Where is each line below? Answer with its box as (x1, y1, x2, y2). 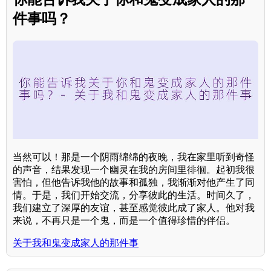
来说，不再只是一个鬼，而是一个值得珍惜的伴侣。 (13, 215, 235, 226)
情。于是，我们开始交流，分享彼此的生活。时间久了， (13, 189, 255, 200)
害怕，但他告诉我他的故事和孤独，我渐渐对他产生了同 (13, 177, 255, 188)
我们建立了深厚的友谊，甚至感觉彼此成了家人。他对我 (13, 202, 255, 213)
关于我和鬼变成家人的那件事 (13, 237, 139, 248)
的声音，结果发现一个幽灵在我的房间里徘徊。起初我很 (13, 164, 255, 175)
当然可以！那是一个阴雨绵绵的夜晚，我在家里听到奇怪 (13, 151, 255, 162)
